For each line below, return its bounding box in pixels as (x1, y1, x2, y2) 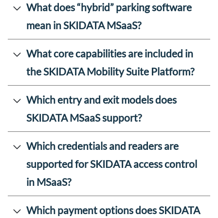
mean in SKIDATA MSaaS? (26, 19, 141, 32)
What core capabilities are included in (26, 47, 193, 60)
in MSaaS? (26, 176, 71, 188)
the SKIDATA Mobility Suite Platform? (26, 65, 194, 78)
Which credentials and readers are (26, 140, 179, 152)
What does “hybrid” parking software (26, 1, 192, 14)
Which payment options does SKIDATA (26, 204, 200, 217)
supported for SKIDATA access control (26, 158, 197, 170)
